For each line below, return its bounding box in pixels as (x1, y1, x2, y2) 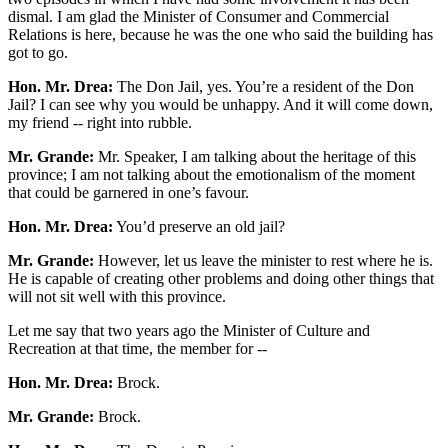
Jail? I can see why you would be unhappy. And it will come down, (8, 96, 433, 114)
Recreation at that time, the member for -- (8, 340, 267, 358)
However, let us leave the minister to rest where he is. (94, 252, 433, 270)
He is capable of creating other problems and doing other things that (8, 270, 434, 288)
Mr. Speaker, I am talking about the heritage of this (94, 148, 416, 166)
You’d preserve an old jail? (113, 218, 285, 236)
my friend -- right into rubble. (8, 114, 192, 132)
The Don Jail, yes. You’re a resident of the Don (113, 78, 414, 96)
